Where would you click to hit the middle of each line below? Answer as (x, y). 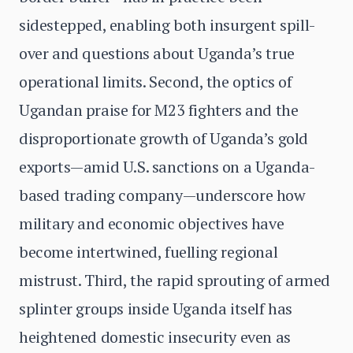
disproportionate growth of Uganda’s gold (164, 138)
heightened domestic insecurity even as (155, 337)
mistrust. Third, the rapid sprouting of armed (175, 280)
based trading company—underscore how (162, 195)
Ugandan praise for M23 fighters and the (159, 110)
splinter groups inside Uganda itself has (156, 308)
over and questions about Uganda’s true (157, 53)
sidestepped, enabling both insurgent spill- (167, 25)
